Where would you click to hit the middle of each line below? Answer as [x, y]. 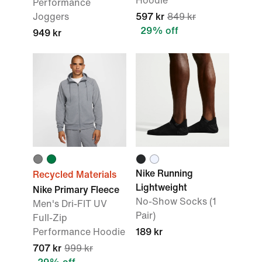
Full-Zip [50, 218]
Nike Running [164, 173]
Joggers [51, 17]
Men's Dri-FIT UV [70, 204]
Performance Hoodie [79, 232]
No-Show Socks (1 [176, 201]
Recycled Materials [75, 175]
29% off [159, 31]
